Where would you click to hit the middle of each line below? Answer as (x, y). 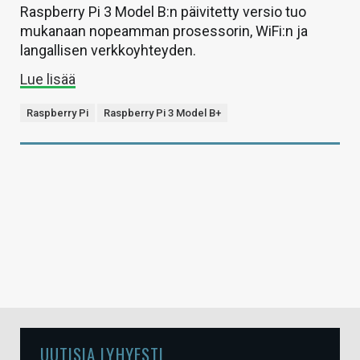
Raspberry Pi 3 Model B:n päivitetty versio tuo (163, 11)
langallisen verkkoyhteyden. (108, 50)
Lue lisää (48, 79)
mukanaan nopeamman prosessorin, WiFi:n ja (164, 31)
